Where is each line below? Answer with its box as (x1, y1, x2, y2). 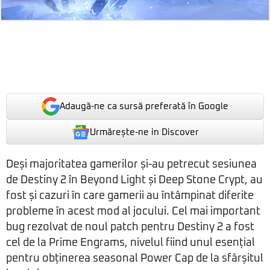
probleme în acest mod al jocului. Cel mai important (6, 206, 260, 218)
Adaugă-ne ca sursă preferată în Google (60, 102, 228, 111)
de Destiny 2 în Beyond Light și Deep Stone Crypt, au (6, 175, 263, 186)
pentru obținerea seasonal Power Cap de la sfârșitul (6, 253, 263, 265)
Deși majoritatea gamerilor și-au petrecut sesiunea (6, 159, 257, 171)
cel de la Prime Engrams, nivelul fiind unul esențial (6, 237, 255, 249)
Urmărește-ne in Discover (89, 127, 199, 137)
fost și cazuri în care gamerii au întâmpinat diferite (6, 190, 254, 202)
